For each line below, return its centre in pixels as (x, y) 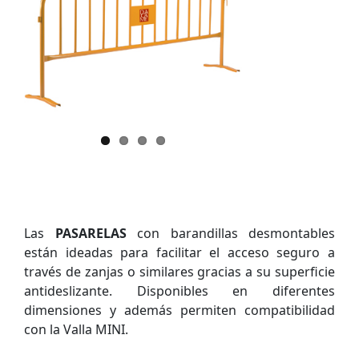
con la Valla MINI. (76, 329)
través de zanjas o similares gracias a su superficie (179, 271)
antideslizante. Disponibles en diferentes (179, 290)
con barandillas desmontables (230, 233)
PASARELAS (91, 233)
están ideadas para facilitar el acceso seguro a (179, 252)
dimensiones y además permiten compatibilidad (179, 310)
